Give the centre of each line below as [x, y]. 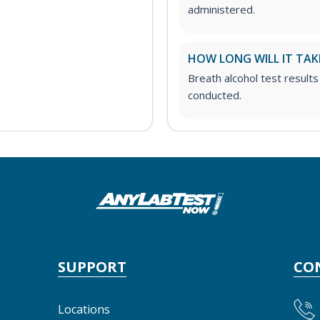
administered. [221, 9]
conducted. [215, 95]
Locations [84, 309]
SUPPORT [92, 266]
